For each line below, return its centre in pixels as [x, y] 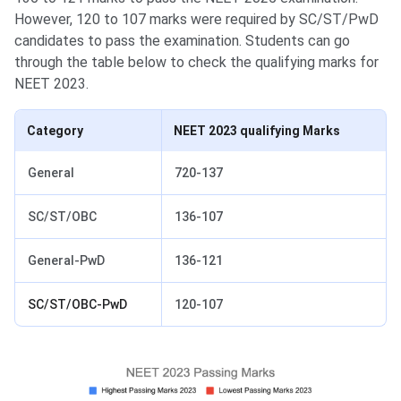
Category [55, 131]
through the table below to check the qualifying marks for [196, 63]
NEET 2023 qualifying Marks [257, 131]
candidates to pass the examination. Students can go [182, 41]
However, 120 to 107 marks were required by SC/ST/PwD [196, 20]
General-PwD [66, 261]
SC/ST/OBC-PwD [77, 305]
